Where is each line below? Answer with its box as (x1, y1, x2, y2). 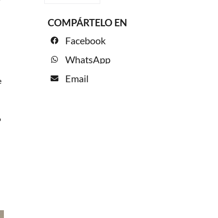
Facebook (65, 34, 106, 46)
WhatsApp (65, 53, 111, 65)
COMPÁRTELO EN (48, 17, 129, 29)
